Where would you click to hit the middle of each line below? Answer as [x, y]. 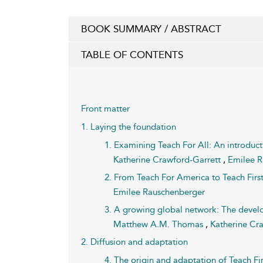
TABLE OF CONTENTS [132, 55]
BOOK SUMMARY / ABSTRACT [151, 29]
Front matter [105, 109]
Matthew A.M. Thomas [160, 224]
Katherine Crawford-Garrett [168, 160]
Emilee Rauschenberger [159, 192]
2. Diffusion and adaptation [134, 242]
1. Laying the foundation [129, 127]
